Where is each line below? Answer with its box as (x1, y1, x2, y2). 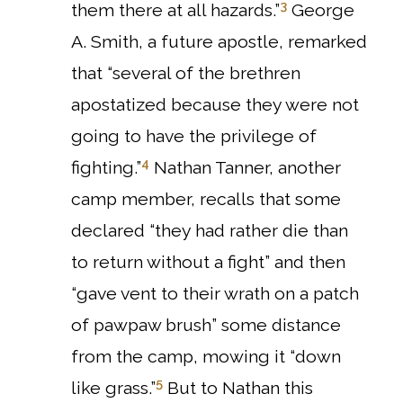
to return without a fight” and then (71, 252, 345, 273)
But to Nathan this (167, 378, 313, 399)
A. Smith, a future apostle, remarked (71, 31, 367, 52)
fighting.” (71, 157, 141, 178)
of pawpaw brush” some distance (71, 315, 341, 336)
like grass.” (71, 378, 156, 399)
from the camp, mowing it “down (71, 346, 341, 367)
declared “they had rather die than (71, 220, 348, 241)
